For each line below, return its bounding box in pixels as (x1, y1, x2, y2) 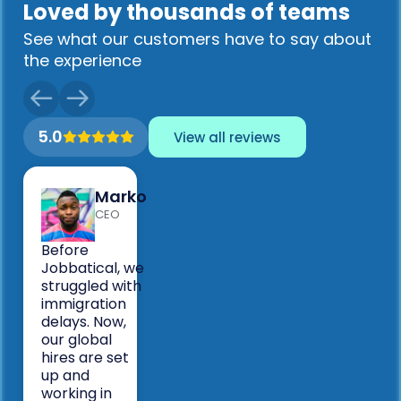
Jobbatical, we (41, 258, 144, 279)
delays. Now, (41, 311, 126, 333)
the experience (23, 49, 141, 73)
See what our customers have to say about (23, 28, 371, 51)
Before (41, 240, 89, 261)
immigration (41, 294, 126, 315)
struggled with (41, 276, 141, 297)
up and (41, 365, 90, 387)
